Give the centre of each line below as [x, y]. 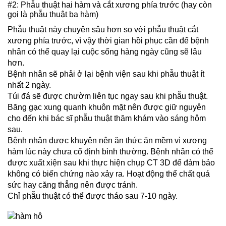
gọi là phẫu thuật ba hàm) [53, 15]
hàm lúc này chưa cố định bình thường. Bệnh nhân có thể [110, 152]
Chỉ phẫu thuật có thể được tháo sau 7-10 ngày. [93, 196]
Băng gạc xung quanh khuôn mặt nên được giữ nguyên [107, 107]
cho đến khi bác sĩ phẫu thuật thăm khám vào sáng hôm [107, 119]
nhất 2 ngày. [29, 85]
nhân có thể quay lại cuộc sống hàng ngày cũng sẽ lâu [105, 52]
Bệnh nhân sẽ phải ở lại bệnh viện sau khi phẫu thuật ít [106, 74]
